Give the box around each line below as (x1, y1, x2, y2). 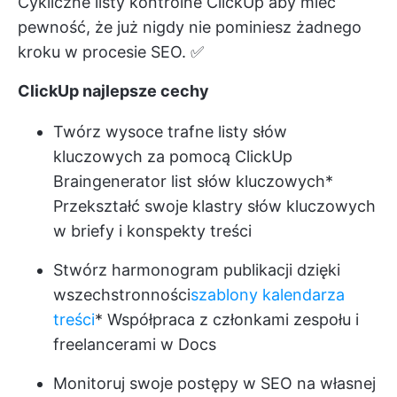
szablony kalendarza (191, 284, 345, 304)
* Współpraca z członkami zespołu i (95, 309, 359, 329)
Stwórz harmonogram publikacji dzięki (53, 260, 340, 279)
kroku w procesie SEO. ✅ (18, 42, 204, 61)
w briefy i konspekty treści (53, 221, 252, 240)
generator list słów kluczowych (92, 171, 325, 191)
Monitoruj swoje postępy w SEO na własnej (53, 373, 376, 393)
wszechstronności (53, 284, 191, 304)
